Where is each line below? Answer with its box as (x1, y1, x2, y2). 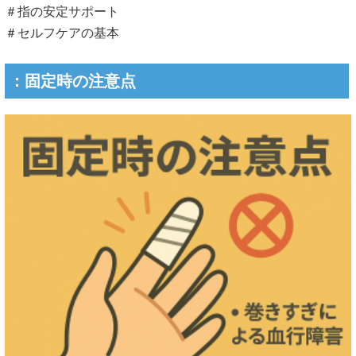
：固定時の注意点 (9, 72, 136, 91)
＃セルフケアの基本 (5, 26, 119, 41)
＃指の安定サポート (5, 5, 119, 19)
